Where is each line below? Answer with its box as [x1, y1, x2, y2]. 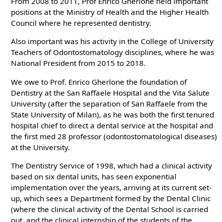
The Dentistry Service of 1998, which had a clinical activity [11, 160, 213, 170]
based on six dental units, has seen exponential [11, 171, 177, 181]
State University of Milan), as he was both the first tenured [11, 109, 215, 119]
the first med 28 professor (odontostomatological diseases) [11, 131, 218, 141]
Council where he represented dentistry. [11, 18, 152, 28]
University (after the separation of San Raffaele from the [11, 98, 208, 109]
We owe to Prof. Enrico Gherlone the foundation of [11, 76, 187, 87]
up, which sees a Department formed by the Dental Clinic [11, 193, 211, 203]
